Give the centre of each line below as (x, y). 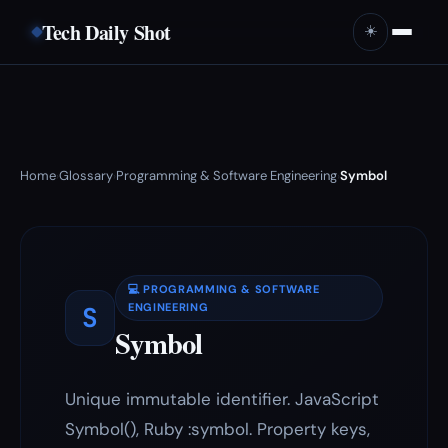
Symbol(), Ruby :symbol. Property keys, (217, 429)
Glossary (86, 175)
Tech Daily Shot (106, 32)
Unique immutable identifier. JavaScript (222, 399)
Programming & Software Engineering (226, 175)
